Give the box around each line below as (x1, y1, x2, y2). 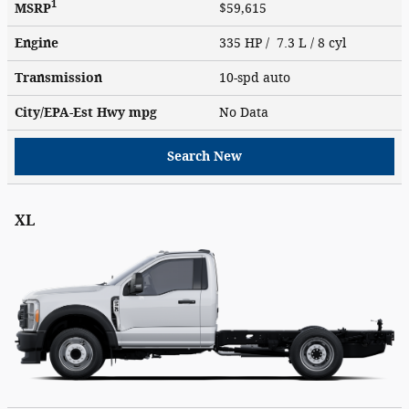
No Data (219, 104, 276, 121)
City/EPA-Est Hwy (15, 104, 129, 121)
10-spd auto (219, 69, 294, 86)
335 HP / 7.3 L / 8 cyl (219, 35, 350, 51)
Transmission (15, 69, 102, 86)
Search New (167, 148, 242, 164)
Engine (15, 35, 58, 51)
